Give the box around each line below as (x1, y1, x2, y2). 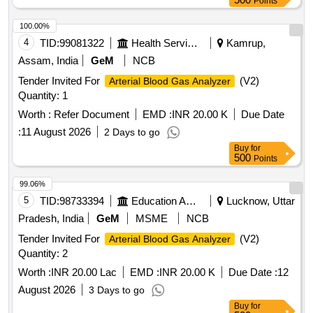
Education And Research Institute (186, 195, 196, 208)
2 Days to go (104, 126, 160, 138)
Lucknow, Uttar (224, 195, 295, 208)
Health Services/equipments (187, 37, 198, 50)
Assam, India (18, 54, 78, 67)
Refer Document (51, 108, 129, 121)
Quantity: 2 (18, 247, 68, 260)
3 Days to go (89, 284, 145, 296)
